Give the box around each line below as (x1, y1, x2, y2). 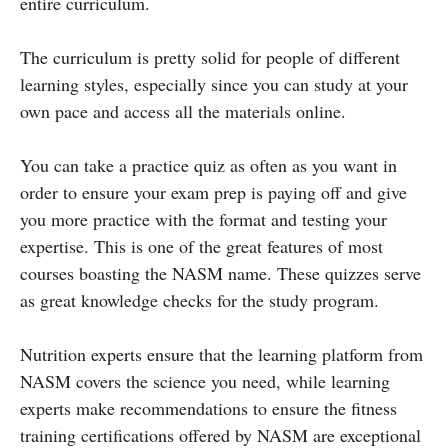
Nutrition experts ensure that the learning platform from (20, 341, 423, 366)
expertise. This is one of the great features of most (20, 233, 383, 258)
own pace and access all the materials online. (20, 98, 346, 123)
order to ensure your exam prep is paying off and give (20, 179, 407, 204)
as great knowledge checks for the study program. (20, 287, 379, 312)
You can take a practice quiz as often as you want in (20, 152, 397, 177)
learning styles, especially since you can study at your (20, 71, 408, 96)
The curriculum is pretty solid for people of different (20, 44, 400, 69)
